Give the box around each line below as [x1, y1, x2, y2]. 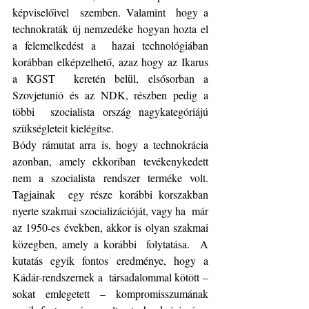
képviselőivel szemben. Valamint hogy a [12, 5, 208, 19]
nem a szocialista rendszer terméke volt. [12, 170, 208, 185]
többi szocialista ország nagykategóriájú [12, 104, 208, 119]
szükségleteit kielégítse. [12, 121, 114, 135]
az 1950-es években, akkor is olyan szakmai [12, 220, 208, 235]
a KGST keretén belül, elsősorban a [12, 71, 208, 86]
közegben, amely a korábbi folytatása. [12, 237, 195, 251]
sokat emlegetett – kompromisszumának [12, 286, 208, 301]
